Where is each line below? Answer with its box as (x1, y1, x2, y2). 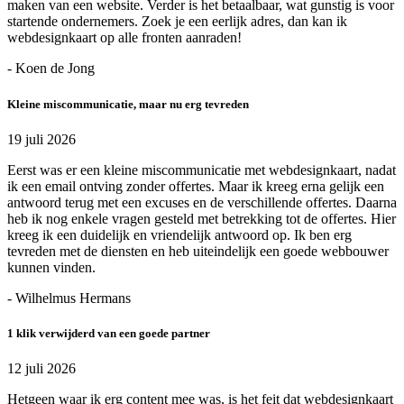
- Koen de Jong (7, 60, 95, 77)
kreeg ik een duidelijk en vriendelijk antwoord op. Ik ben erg (7, 226, 352, 243)
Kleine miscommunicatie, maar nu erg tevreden (7, 96, 249, 111)
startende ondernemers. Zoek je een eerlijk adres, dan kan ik (7, 14, 347, 30)
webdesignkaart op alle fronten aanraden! (7, 30, 242, 46)
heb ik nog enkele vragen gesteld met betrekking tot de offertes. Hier (7, 210, 396, 226)
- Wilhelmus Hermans (7, 289, 131, 306)
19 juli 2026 (7, 131, 76, 147)
